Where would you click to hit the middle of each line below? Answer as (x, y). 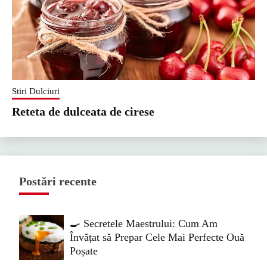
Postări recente (58, 181)
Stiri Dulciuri (36, 91)
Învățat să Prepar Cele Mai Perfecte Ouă (157, 237)
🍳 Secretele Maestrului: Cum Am (144, 223)
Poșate (84, 251)
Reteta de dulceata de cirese (83, 111)
